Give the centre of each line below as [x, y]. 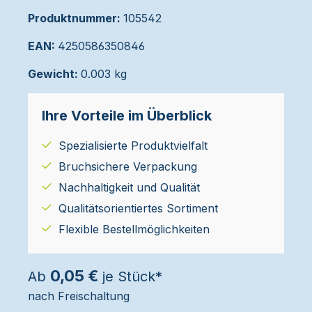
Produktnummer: [76, 18]
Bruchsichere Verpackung [128, 166]
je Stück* [130, 276]
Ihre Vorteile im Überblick [127, 116]
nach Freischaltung [79, 296]
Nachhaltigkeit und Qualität [129, 187]
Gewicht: [54, 74]
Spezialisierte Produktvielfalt [133, 146]
